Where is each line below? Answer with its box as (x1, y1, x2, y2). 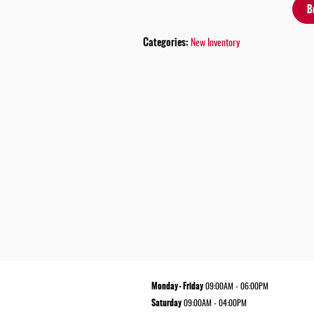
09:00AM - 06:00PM (205, 282, 268, 291)
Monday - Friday (151, 279, 203, 292)
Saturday (151, 296, 182, 309)
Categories (143, 34, 186, 50)
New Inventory (191, 39, 240, 49)
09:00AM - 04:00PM (184, 299, 247, 308)
